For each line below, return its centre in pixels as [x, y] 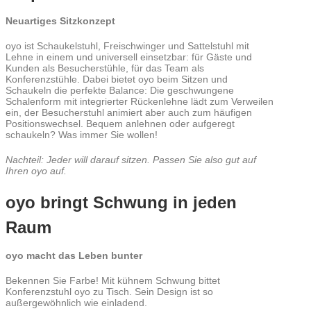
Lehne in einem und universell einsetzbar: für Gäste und [129, 57]
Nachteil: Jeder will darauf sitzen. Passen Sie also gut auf [131, 160]
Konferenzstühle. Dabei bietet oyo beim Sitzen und [117, 79]
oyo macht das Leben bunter [74, 255]
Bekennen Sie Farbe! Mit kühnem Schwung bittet [113, 280]
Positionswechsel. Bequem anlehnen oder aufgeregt [120, 124]
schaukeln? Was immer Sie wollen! [82, 135]
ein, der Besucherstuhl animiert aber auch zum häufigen [129, 112]
